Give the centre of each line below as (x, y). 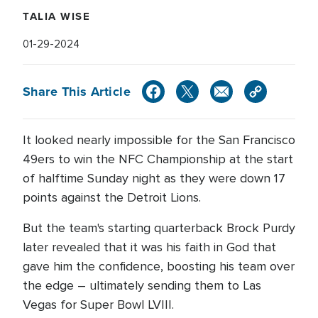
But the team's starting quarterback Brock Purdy (159, 228)
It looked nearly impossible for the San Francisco (159, 140)
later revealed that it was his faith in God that (149, 247)
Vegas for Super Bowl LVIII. (100, 305)
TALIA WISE (56, 16)
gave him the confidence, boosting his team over (159, 266)
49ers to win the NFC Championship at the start (158, 159)
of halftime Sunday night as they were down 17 (154, 178)
